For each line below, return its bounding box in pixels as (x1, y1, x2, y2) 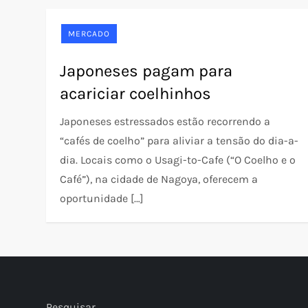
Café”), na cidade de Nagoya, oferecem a (60, 173, 258, 186)
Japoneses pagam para (60, 61, 233, 80)
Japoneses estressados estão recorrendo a (60, 115, 271, 128)
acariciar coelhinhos (60, 84, 212, 103)
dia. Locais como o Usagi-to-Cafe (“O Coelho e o (60, 153, 296, 166)
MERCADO (68, 29, 111, 38)
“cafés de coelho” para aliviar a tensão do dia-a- (60, 134, 299, 147)
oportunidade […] (60, 192, 144, 205)
